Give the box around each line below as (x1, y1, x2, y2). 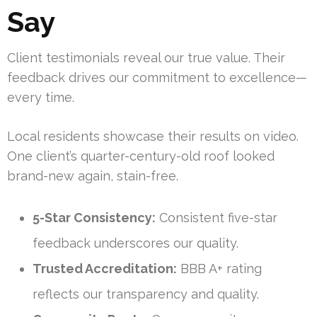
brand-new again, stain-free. (7, 168, 178, 184)
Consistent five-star (156, 210, 277, 226)
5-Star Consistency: (33, 210, 156, 226)
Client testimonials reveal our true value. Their (7, 50, 285, 66)
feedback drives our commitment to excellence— (7, 70, 307, 86)
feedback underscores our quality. (33, 236, 238, 251)
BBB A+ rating (177, 261, 262, 277)
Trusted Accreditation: (33, 261, 177, 277)
